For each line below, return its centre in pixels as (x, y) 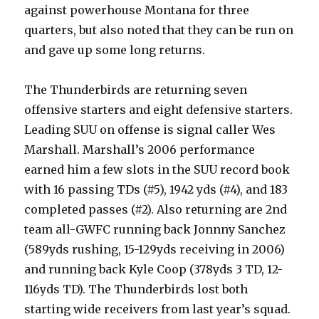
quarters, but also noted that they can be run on (159, 30)
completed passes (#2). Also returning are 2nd (156, 209)
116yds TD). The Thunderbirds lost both (136, 289)
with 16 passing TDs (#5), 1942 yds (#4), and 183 (156, 189)
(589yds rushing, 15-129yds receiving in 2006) (155, 249)
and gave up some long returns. (115, 50)
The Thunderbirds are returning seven (136, 90)
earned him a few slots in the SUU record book (157, 169)
